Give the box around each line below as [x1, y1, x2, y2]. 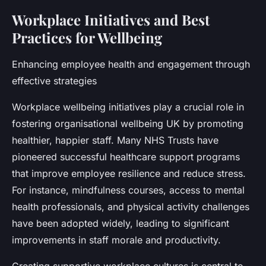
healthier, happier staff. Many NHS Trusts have [12, 134, 218, 147]
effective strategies [12, 75, 97, 87]
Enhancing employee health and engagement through [12, 58, 250, 71]
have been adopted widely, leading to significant [12, 217, 229, 230]
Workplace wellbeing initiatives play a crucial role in [12, 101, 244, 113]
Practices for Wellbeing [12, 28, 162, 47]
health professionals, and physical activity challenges [12, 201, 249, 213]
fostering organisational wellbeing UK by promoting [12, 118, 243, 130]
